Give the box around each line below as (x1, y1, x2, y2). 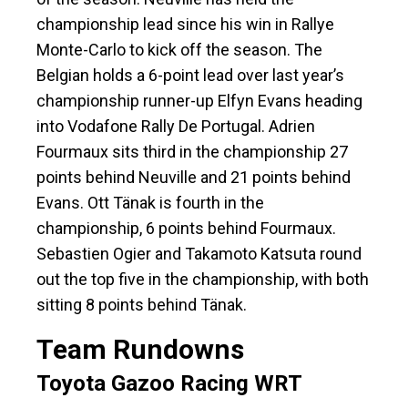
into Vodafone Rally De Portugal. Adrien (36, 117, 315, 137)
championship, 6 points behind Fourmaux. (36, 219, 336, 239)
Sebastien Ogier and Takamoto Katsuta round (36, 244, 362, 264)
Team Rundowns (36, 333, 250, 366)
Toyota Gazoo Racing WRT (36, 371, 302, 397)
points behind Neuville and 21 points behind (36, 168, 351, 188)
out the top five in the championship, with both (36, 270, 369, 290)
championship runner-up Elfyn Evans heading (36, 91, 362, 111)
